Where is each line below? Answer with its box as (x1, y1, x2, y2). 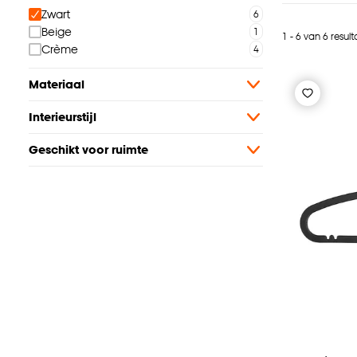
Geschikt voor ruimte (29, 143, 148, 157)
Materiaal (29, 77, 84, 92)
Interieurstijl (29, 110, 96, 124)
